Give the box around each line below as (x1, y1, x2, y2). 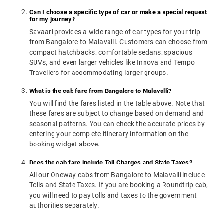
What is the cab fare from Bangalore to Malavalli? (29, 87, 172, 95)
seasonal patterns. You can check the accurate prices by (29, 120, 205, 128)
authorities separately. (29, 201, 99, 210)
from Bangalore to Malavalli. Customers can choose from (29, 38, 208, 46)
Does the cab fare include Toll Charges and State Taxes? (29, 159, 192, 166)
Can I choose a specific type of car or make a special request (29, 8, 207, 16)
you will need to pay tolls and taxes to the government (29, 191, 197, 200)
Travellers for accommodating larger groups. (29, 69, 168, 77)
